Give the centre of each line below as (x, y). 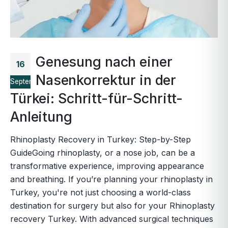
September (28, 81)
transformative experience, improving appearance (107, 166)
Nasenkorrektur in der (106, 80)
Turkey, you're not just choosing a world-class (101, 192)
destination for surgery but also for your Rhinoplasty (112, 205)
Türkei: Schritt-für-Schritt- (97, 98)
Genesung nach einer (104, 62)
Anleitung (41, 117)
